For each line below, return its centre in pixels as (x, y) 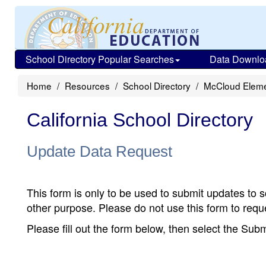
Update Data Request (99, 151)
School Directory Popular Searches (100, 59)
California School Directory (140, 120)
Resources (87, 85)
